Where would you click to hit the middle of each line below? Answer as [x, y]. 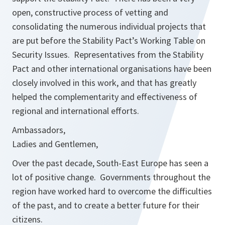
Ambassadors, [39, 130]
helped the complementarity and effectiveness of [105, 97]
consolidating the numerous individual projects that [109, 26]
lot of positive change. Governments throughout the [111, 177]
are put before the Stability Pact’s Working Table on [109, 40]
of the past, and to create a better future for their [106, 205]
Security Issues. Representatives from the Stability [108, 54]
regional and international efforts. [76, 111]
